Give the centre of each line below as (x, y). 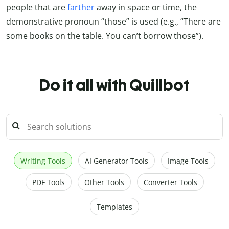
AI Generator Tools (117, 161)
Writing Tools (43, 161)
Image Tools (188, 161)
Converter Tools (170, 182)
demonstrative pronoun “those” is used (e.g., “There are (113, 22)
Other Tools (104, 182)
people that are (37, 7)
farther (81, 7)
